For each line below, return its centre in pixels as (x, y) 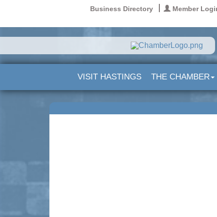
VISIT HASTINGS (109, 77)
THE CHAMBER (180, 77)
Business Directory (122, 9)
